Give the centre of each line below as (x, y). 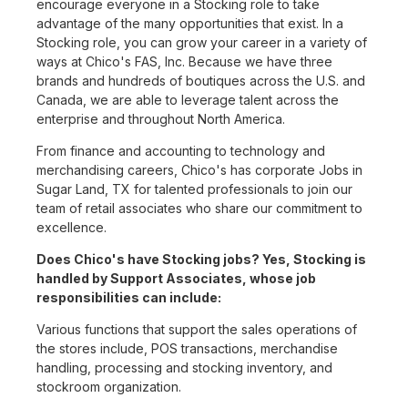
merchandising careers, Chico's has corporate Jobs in (199, 170)
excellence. (71, 228)
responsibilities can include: (129, 298)
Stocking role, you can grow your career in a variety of (202, 43)
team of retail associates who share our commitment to (199, 209)
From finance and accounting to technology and (181, 151)
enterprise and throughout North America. (161, 119)
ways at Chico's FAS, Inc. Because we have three (184, 62)
